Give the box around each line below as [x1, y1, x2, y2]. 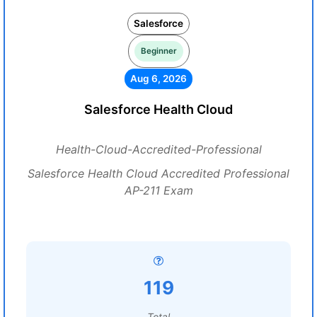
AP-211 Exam [124, 183, 193, 197]
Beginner [140, 46, 177, 56]
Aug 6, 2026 [130, 73, 187, 84]
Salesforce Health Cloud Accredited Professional [28, 166, 289, 180]
